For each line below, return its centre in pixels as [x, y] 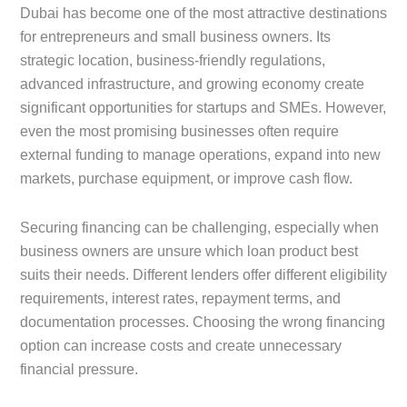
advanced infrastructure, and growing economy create [192, 84]
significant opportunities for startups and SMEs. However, [203, 107]
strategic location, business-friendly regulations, [173, 60]
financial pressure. [79, 369]
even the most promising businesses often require [179, 131]
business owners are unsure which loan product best [189, 251]
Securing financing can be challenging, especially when [199, 227]
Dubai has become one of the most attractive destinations [203, 13]
